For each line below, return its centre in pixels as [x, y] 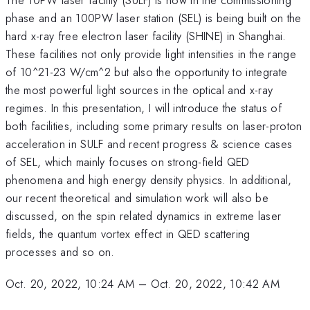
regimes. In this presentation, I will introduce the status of [144, 108]
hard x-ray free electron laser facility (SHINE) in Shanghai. [146, 36]
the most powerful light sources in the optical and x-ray [139, 90]
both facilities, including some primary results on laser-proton [154, 126]
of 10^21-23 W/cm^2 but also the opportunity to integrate [147, 72]
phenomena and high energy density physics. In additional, [149, 180]
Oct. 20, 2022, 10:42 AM [215, 284]
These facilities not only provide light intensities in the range [151, 54]
